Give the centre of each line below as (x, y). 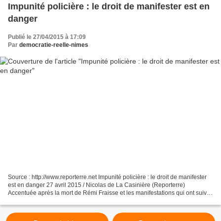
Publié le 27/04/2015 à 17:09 (47, 37)
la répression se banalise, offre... (51, 201)
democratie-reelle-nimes (54, 45)
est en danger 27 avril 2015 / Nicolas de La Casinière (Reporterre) (96, 185)
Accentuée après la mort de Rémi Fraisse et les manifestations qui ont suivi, (109, 193)
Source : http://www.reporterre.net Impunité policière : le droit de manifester (107, 177)
